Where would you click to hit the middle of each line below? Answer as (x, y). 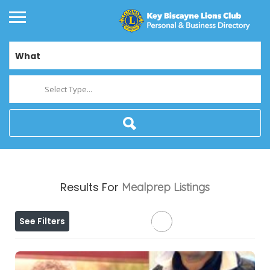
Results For (91, 187)
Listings (192, 187)
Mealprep (146, 187)
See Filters (42, 221)
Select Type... (68, 89)
